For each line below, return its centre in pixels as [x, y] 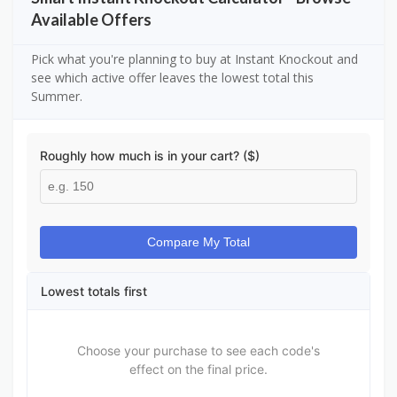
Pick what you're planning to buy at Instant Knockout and [195, 59]
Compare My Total [198, 242]
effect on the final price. [198, 370]
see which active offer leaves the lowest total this [172, 78]
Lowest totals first [94, 292]
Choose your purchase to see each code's [198, 351]
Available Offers [91, 20]
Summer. [57, 97]
